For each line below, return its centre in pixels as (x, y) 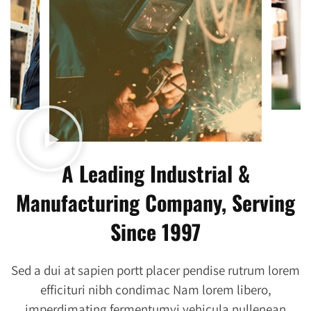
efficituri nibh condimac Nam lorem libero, (155, 289)
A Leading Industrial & (155, 173)
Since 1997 (155, 231)
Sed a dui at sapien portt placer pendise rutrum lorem (155, 270)
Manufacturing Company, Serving (155, 202)
